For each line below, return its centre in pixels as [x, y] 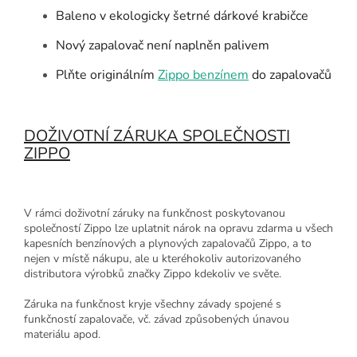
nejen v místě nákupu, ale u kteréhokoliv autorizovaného [163, 259]
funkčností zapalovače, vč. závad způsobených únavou [157, 320]
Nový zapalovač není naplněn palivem [163, 45]
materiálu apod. [62, 335]
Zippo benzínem [203, 75]
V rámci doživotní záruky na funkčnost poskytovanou [155, 214]
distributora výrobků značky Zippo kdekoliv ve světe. [153, 274]
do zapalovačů [290, 75]
